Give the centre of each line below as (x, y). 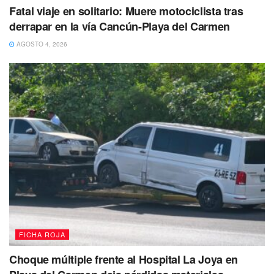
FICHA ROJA (42, 235)
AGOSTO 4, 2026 (41, 44)
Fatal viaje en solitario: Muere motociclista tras (126, 11)
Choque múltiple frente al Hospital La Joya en (124, 260)
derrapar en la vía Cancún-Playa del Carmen (120, 27)
